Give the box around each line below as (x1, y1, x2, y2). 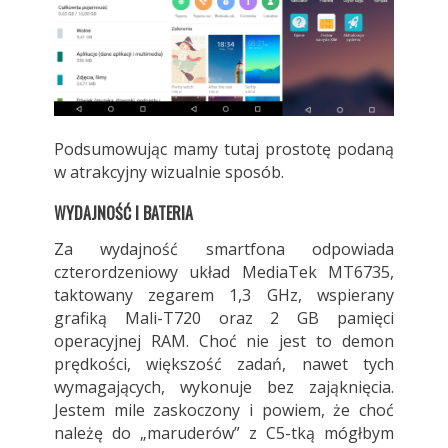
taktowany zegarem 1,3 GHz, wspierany (53, 283, 395, 306)
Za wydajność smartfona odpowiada (53, 237, 395, 260)
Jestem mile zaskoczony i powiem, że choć (53, 398, 395, 421)
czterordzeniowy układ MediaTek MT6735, (53, 260, 395, 283)
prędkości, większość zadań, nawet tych (53, 352, 395, 375)
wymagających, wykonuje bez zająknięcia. (53, 375, 395, 398)
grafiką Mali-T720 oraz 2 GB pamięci (53, 306, 395, 329)
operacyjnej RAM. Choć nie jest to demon (53, 329, 395, 352)
